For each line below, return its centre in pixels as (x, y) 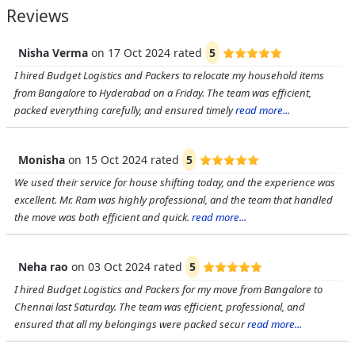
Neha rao (43, 267)
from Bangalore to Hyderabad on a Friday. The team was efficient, (163, 93)
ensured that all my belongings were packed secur (130, 324)
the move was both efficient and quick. (103, 217)
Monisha (42, 160)
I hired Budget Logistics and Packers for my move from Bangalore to (168, 289)
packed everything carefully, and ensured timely (124, 110)
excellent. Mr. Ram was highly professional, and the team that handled (174, 200)
